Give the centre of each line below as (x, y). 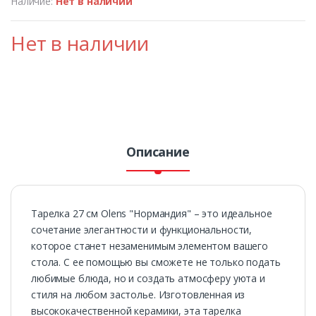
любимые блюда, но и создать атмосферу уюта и (148, 278)
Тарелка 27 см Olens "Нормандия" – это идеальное (152, 213)
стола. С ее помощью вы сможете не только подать (156, 262)
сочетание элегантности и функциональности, (142, 229)
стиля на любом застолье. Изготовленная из (138, 294)
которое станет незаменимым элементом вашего (150, 245)
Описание (158, 151)
